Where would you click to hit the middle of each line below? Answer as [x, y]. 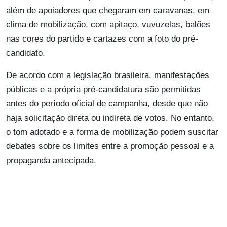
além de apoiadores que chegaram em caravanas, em [108, 11]
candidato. [26, 53]
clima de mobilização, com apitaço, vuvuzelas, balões [108, 25]
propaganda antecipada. [51, 161]
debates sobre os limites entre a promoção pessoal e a [110, 146]
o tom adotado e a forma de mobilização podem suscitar [112, 132]
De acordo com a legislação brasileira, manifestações [108, 75]
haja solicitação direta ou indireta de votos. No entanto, [110, 118]
